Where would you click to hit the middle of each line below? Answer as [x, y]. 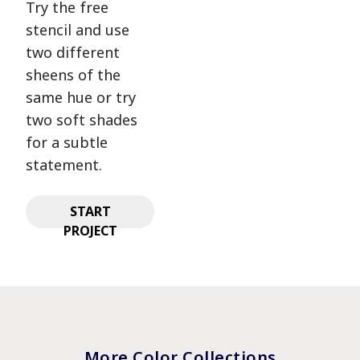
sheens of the [73, 75]
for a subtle [67, 143]
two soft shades [82, 120]
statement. [64, 165]
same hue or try [81, 98]
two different [73, 53]
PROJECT [90, 231]
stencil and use [78, 30]
